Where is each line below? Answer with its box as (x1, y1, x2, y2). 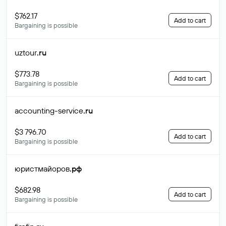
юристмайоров (15, 163, 70, 174)
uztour (15, 47, 37, 58)
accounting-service (15, 105, 83, 116)
